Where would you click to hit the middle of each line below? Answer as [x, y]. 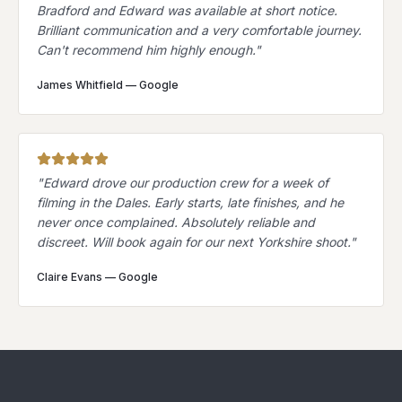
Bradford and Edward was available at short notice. [187, 10]
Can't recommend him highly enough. [146, 49]
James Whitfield [80, 84]
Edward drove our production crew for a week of [186, 182]
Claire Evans [70, 276]
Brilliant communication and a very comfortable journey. [199, 30]
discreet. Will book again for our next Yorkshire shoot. [193, 241]
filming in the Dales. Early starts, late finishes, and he [190, 202]
